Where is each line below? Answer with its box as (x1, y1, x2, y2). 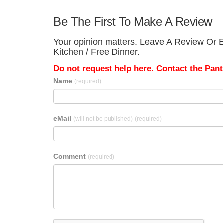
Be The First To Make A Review (53, 15, 212, 28)
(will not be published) (73, 115, 133, 122)
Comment (53, 152, 88, 160)
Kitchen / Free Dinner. (53, 47, 140, 57)
